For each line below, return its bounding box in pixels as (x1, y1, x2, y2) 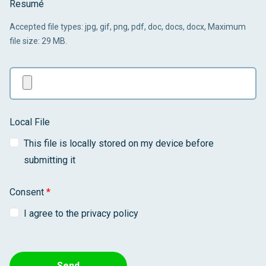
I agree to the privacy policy (24, 208, 138, 219)
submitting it (24, 154, 75, 166)
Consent (9, 186, 46, 198)
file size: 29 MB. (9, 36, 67, 46)
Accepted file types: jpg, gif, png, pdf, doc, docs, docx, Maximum (9, 22, 246, 31)
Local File (9, 116, 50, 128)
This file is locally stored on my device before (24, 138, 214, 149)
